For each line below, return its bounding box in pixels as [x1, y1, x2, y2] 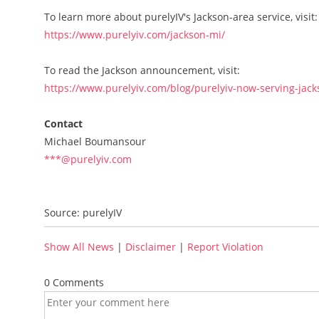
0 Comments [44, 276, 104, 289]
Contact [44, 117, 83, 130]
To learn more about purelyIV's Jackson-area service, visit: [44, 10, 318, 23]
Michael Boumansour [44, 135, 146, 148]
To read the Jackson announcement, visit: [44, 63, 240, 77]
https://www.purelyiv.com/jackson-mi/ [44, 28, 225, 41]
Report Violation [187, 240, 263, 253]
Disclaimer [125, 240, 176, 253]
